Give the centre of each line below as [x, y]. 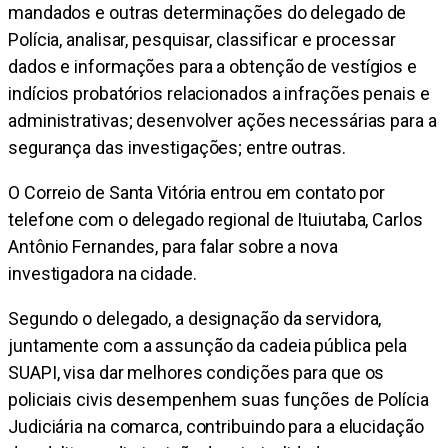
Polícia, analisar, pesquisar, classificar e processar [202, 40]
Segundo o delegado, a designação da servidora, [195, 319]
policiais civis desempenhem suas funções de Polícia [218, 400]
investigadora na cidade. [102, 274]
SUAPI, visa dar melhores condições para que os [196, 373]
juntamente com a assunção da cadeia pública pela [208, 346]
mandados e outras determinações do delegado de [207, 13]
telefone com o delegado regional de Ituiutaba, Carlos [215, 220]
